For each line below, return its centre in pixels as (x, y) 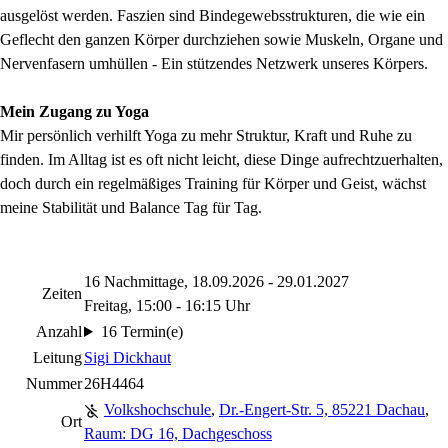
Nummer (54, 383)
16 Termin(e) (141, 331)
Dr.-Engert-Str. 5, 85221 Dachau (322, 409)
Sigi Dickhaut (127, 357)
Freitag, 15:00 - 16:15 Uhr (167, 305)
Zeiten (62, 293)
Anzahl (59, 331)
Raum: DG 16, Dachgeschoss (178, 433)
